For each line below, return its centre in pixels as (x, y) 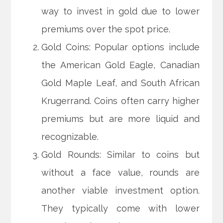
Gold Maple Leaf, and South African (120, 83)
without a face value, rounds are (120, 173)
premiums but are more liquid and (120, 119)
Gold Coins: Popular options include (120, 47)
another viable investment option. (120, 191)
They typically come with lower (120, 209)
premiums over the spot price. (106, 29)
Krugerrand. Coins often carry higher (120, 101)
